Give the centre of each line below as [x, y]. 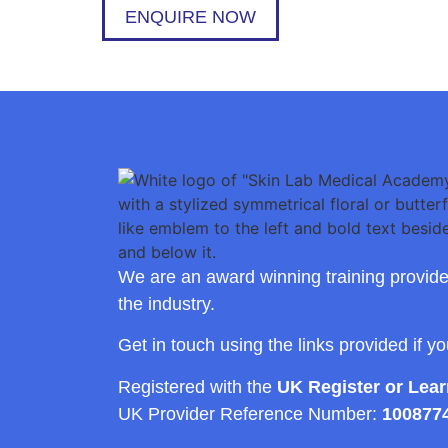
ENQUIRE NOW [190, 16]
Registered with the [197, 386]
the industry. [166, 303]
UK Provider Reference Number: [249, 413]
